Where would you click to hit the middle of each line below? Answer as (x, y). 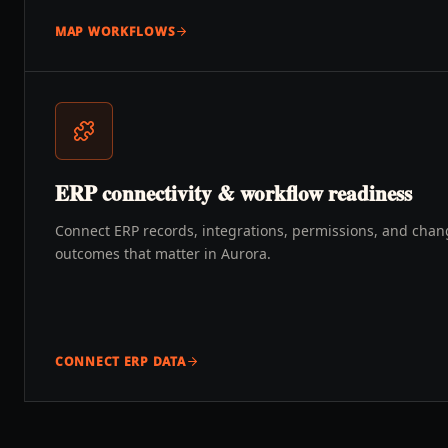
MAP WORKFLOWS (115, 31)
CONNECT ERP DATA (120, 361)
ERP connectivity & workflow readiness (233, 193)
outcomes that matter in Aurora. (163, 253)
